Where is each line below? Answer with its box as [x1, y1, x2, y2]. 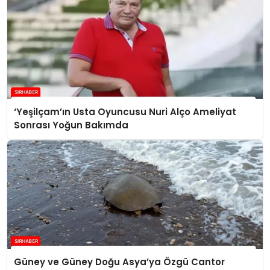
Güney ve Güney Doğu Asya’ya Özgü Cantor [14, 255, 225, 268]
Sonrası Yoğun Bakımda [14, 119, 129, 132]
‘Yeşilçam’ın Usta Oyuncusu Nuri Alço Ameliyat [14, 105, 237, 119]
